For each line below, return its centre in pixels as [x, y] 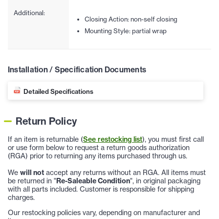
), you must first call [173, 140]
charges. [21, 198]
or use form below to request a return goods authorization [99, 148]
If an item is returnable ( [45, 140]
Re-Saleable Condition [93, 181]
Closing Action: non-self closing [131, 19]
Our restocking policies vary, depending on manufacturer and [104, 213]
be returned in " [32, 181]
